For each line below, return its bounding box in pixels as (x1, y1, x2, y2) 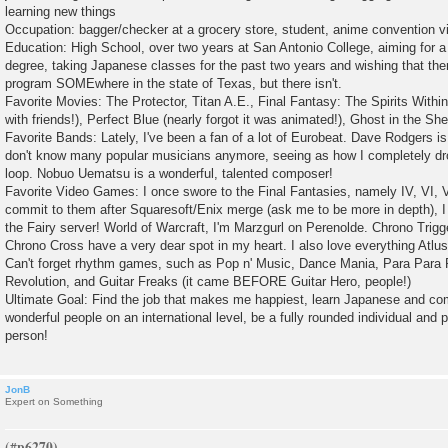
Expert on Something (5, 395, 103, 407)
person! (5, 327, 48, 343)
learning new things (5, 3, 116, 19)
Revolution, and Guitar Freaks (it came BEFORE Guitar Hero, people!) (5, 273, 411, 289)
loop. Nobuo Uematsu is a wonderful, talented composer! (5, 165, 333, 181)
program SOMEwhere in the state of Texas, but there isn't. (5, 75, 342, 91)
